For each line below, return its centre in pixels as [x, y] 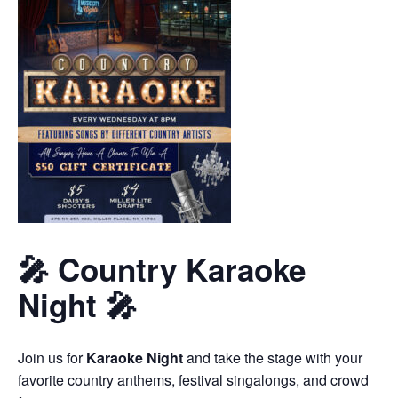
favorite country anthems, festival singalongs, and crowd [193, 379]
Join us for [52, 357]
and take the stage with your [273, 357]
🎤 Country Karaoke [162, 270]
